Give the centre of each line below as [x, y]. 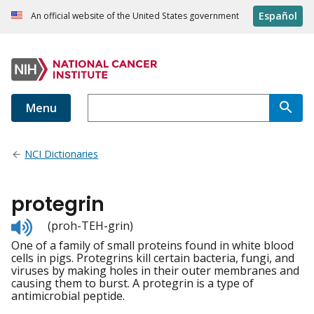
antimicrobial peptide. [68, 296]
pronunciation [69, 249]
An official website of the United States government [135, 16]
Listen [47, 224]
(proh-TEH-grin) [90, 226]
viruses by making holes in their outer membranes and [155, 271]
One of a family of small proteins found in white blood [152, 246]
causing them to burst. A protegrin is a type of [132, 284]
